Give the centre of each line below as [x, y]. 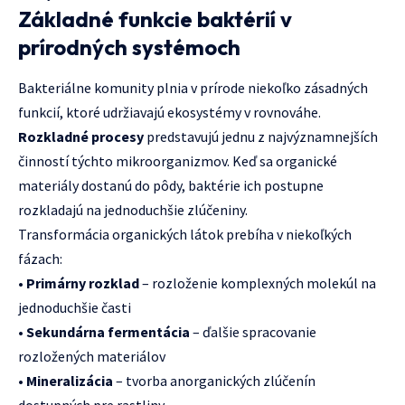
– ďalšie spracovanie [253, 332]
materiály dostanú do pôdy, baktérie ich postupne [171, 186]
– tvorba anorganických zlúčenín [214, 381]
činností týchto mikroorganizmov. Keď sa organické [178, 161]
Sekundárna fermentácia [108, 332]
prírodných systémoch [129, 47]
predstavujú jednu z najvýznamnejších [261, 137]
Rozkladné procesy [81, 137]
